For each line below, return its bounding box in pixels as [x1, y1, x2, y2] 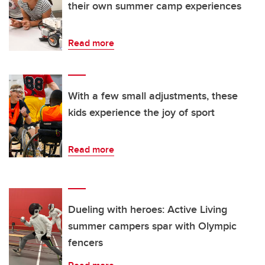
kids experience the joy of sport [68, 105, 215, 121]
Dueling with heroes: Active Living [68, 202, 227, 218]
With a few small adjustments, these [68, 88, 238, 104]
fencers [68, 235, 103, 251]
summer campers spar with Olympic [68, 218, 237, 234]
